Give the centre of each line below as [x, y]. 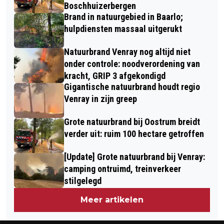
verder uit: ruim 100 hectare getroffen [134, 134]
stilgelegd [83, 181]
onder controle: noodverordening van [132, 64]
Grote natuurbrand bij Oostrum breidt [132, 122]
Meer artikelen [112, 200]
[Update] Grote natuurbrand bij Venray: [134, 157]
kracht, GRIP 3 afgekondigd [115, 76]
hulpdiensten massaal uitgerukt [123, 29]
